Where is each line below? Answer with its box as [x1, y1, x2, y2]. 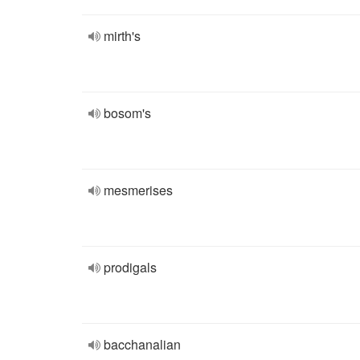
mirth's [104, 27, 141, 45]
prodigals [104, 258, 157, 276]
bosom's [104, 104, 151, 122]
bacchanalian [104, 335, 181, 354]
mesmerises [104, 181, 173, 199]
